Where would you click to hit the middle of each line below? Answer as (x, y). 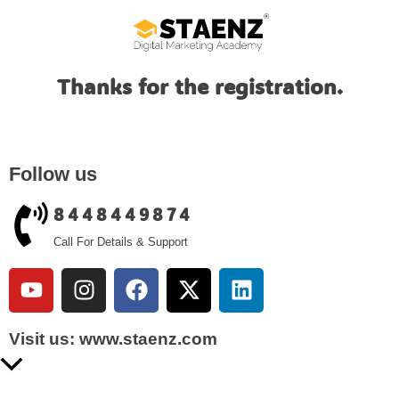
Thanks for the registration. (199, 85)
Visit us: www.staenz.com (113, 338)
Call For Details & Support (121, 241)
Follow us (53, 174)
